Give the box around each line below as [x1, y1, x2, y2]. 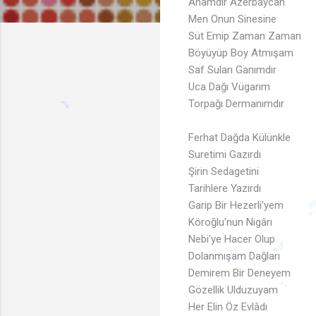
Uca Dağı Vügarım [188, 80, 270, 94]
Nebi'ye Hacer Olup [188, 233, 275, 246]
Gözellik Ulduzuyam [188, 284, 278, 297]
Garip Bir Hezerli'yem [188, 199, 284, 212]
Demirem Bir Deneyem [188, 267, 291, 280]
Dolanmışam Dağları [188, 250, 280, 263]
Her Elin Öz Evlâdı [188, 300, 267, 314]
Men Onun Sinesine [188, 13, 276, 26]
